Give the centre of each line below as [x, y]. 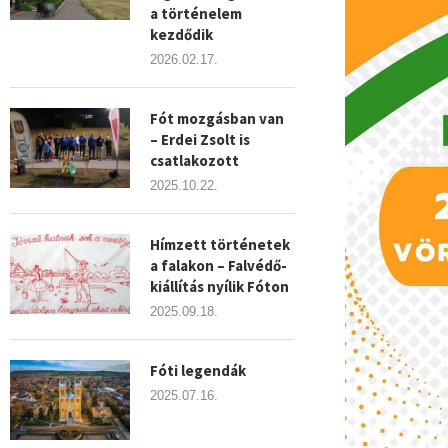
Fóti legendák [198, 370]
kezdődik [181, 34]
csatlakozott [194, 160]
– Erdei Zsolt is [200, 139]
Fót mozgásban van [217, 118]
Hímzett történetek [220, 244]
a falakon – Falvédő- [218, 265]
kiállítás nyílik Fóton [219, 286]
